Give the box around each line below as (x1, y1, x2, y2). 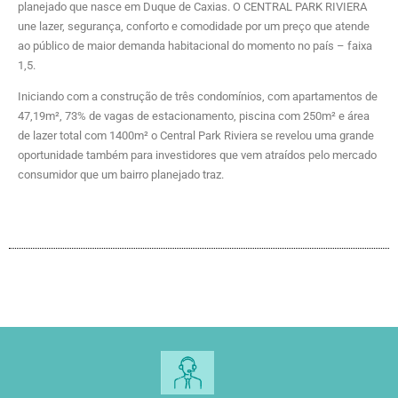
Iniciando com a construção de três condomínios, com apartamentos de (18, 89, 378, 103)
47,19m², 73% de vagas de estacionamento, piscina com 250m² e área (18, 108, 370, 123)
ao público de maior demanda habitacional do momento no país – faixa (18, 38, 372, 52)
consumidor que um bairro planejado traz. (18, 167, 224, 181)
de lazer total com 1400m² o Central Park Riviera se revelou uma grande (18, 128, 374, 142)
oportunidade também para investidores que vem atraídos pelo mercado (18, 147, 377, 162)
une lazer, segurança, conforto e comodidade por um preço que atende (18, 19, 370, 33)
